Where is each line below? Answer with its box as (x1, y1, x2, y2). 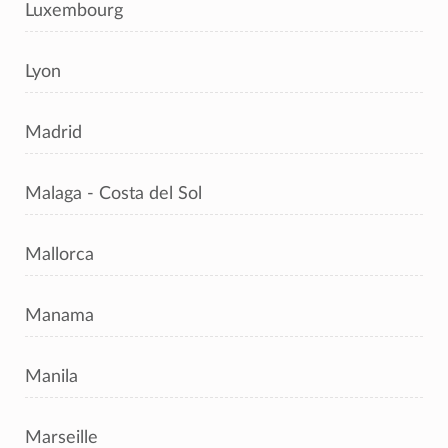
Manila (25, 368, 78, 385)
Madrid (25, 124, 82, 141)
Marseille (25, 429, 98, 446)
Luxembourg (25, 2, 123, 19)
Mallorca (25, 246, 94, 263)
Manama (25, 307, 94, 324)
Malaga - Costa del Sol (25, 185, 202, 202)
